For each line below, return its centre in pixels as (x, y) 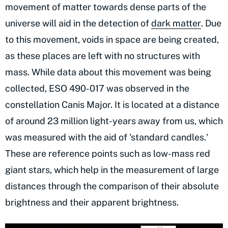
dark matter (176, 23)
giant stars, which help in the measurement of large (112, 169)
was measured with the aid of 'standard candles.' (107, 137)
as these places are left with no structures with (103, 55)
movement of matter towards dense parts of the (106, 7)
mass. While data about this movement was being (108, 72)
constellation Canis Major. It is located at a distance (112, 104)
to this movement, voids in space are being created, (112, 39)
